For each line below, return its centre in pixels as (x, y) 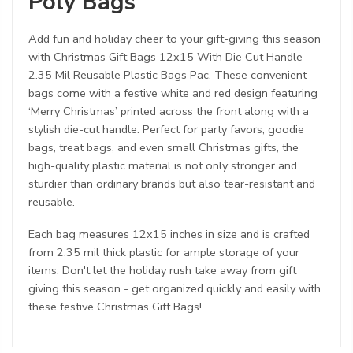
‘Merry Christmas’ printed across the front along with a (169, 111)
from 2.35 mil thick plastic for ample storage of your (164, 253)
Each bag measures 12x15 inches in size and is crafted (169, 234)
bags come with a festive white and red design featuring (173, 93)
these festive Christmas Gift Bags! (115, 307)
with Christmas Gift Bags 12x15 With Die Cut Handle (165, 56)
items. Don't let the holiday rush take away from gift (162, 271)
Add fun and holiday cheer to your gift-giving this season (175, 38)
